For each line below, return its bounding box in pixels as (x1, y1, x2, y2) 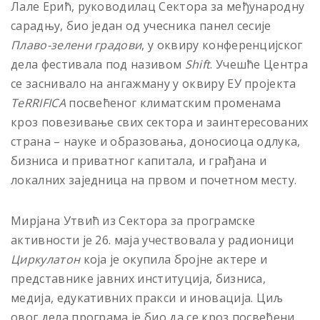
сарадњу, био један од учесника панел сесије (11, 17, 271, 34)
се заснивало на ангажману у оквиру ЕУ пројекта (11, 75, 296, 91)
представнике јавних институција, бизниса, (11, 270, 266, 286)
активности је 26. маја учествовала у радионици (11, 231, 294, 248)
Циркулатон (11, 251, 81, 267)
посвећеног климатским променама (65, 94, 281, 111)
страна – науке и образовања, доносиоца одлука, (11, 133, 301, 149)
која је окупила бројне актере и (80, 251, 268, 267)
